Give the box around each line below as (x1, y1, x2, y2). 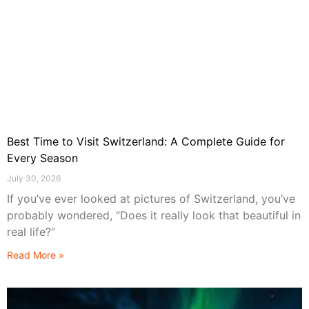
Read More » (7, 248, 64, 261)
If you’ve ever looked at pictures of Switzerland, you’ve (7, 191, 295, 206)
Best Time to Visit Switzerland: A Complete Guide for (7, 134, 285, 148)
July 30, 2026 (7, 172, 61, 183)
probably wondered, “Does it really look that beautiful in (7, 208, 301, 222)
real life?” (7, 224, 55, 239)
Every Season (7, 150, 78, 165)
